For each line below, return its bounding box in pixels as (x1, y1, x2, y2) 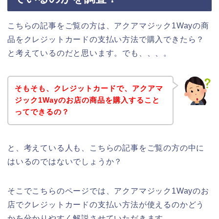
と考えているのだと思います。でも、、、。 (7, 48, 172, 57)
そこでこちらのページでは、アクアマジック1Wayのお (7, 187, 209, 196)
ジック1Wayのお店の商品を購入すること (14, 96, 160, 105)
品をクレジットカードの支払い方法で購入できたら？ (7, 35, 205, 44)
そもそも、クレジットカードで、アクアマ (14, 84, 163, 93)
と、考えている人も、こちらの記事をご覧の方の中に (7, 144, 205, 153)
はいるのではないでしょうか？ (7, 157, 123, 166)
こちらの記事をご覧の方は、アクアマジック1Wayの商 (7, 21, 209, 30)
